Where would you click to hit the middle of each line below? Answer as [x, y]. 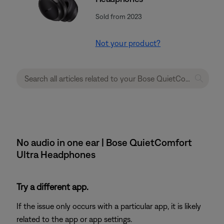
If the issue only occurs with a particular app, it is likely [109, 206]
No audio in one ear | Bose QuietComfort [104, 142]
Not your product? [128, 43]
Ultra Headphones [56, 154]
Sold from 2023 [118, 16]
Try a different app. [52, 187]
